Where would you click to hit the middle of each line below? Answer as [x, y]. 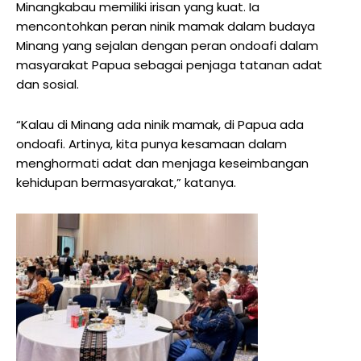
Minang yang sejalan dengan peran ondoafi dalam [167, 45]
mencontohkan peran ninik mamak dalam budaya [166, 26]
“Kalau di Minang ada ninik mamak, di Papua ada [160, 124]
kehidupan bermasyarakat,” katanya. [126, 182]
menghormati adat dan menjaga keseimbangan [162, 163]
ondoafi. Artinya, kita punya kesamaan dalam [151, 143]
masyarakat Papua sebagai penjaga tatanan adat [169, 64]
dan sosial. [48, 84]
